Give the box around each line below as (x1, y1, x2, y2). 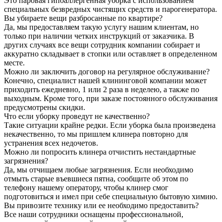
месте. (4, 58, 25, 67)
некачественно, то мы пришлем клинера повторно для (4, 129, 188, 138)
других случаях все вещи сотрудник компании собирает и (4, 40, 200, 49)
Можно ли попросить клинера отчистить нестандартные (4, 147, 196, 156)
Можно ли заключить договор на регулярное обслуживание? (4, 67, 210, 76)
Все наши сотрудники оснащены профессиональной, (4, 210, 183, 219)
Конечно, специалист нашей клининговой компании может (4, 76, 207, 85)
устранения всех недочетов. (4, 138, 98, 147)
